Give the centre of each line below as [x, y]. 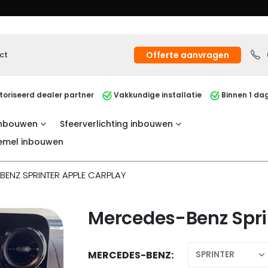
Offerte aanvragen [188, 55]
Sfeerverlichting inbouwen [116, 124]
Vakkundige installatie [157, 95]
